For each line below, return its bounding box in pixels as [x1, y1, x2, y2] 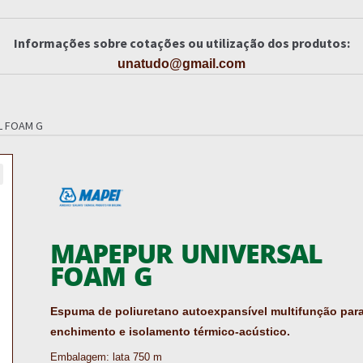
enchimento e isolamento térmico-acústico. [50, 325, 291, 339]
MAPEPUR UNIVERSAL [50, 235, 323, 271]
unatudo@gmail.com [117, 56, 246, 70]
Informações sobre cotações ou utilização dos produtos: [13, 34, 350, 51]
